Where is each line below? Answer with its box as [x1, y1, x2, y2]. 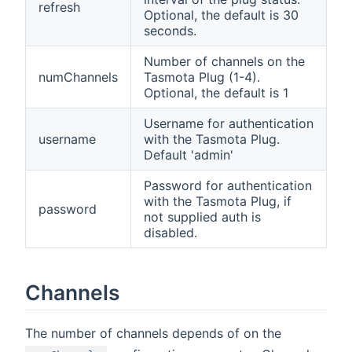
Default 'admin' [144, 146, 233, 163]
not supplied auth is [144, 208, 261, 225]
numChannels [38, 68, 118, 85]
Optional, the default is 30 [144, 6, 299, 23]
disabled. [144, 224, 197, 240]
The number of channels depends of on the [25, 324, 281, 341]
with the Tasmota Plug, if [144, 192, 291, 209]
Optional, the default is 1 [144, 84, 288, 101]
